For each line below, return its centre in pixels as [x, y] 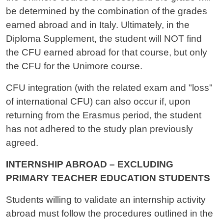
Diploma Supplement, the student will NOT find [104, 39]
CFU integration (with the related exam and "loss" [109, 88]
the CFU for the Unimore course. [74, 66]
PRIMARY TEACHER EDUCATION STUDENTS [108, 178]
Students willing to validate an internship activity [106, 200]
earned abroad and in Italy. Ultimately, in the [98, 25]
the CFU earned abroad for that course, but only [107, 53]
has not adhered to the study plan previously [99, 129]
